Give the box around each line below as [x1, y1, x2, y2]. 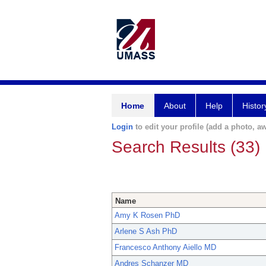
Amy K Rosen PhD [115, 211, 180, 220]
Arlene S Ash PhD [115, 227, 177, 236]
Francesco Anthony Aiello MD [115, 243, 216, 252]
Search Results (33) [112, 138, 260, 156]
